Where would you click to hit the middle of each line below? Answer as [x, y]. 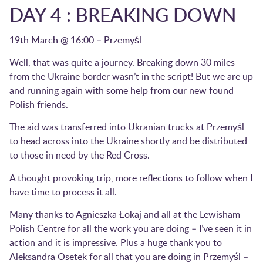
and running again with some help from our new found [122, 90]
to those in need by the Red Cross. [80, 155]
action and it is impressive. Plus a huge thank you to [116, 243]
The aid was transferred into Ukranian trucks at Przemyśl [127, 127]
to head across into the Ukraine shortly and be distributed [128, 141]
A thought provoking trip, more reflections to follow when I [131, 178]
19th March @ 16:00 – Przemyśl [75, 40]
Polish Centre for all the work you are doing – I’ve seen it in [131, 229]
